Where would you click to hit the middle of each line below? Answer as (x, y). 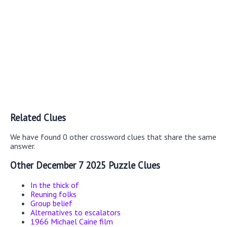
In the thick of (55, 185)
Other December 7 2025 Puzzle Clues (85, 165)
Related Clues (38, 117)
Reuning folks (53, 194)
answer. (23, 146)
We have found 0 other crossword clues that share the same (113, 137)
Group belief (51, 203)
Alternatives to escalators (75, 212)
